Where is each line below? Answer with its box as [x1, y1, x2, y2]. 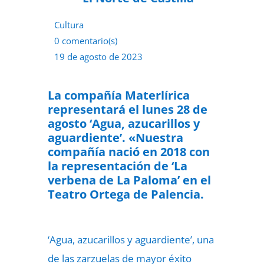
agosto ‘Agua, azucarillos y [47, 115, 200, 131]
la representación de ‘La [47, 158, 187, 174]
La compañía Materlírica [47, 87, 190, 103]
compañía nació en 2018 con [47, 144, 210, 160]
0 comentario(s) [54, 35, 117, 47]
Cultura [54, 19, 84, 31]
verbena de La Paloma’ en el [47, 172, 211, 188]
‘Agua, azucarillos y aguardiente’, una [47, 233, 214, 246]
